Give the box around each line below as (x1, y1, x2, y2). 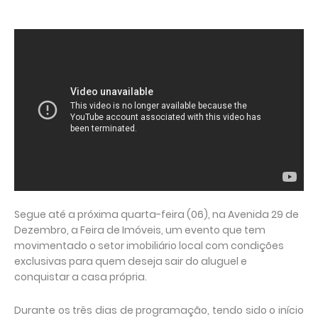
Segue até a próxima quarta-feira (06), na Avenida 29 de (14, 207, 299, 222)
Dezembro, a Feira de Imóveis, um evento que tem (14, 223, 265, 238)
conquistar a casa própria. (14, 270, 147, 285)
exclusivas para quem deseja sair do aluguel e (14, 254, 247, 269)
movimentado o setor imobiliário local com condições (14, 238, 284, 253)
